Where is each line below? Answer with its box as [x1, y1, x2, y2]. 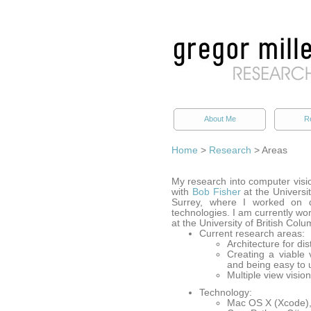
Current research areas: [199, 228, 305, 239]
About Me [203, 115, 236, 123]
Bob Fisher [192, 187, 241, 197]
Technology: [199, 287, 252, 298]
